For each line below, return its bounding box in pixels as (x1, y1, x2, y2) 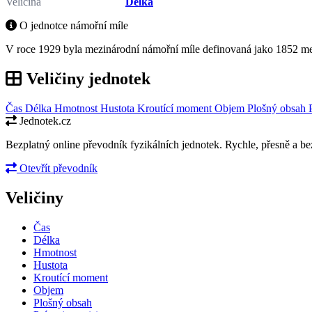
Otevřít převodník (17, 162, 97, 174)
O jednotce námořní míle (17, 19, 128, 31)
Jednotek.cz (17, 114, 71, 127)
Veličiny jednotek (22, 69, 150, 88)
